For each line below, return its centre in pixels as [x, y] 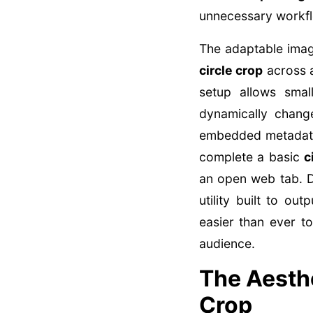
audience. [227, 243]
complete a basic [252, 157]
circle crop [231, 70]
